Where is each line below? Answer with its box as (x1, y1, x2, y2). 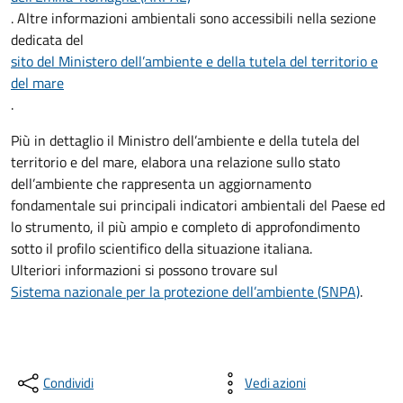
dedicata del (11, 29, 87, 50)
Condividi (43, 372, 94, 393)
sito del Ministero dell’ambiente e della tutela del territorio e (11, 50, 378, 72)
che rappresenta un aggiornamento (96, 173, 311, 194)
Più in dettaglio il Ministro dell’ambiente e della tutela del (11, 130, 360, 151)
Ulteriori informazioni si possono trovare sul (11, 259, 282, 281)
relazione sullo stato (217, 151, 340, 173)
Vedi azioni (245, 372, 306, 393)
